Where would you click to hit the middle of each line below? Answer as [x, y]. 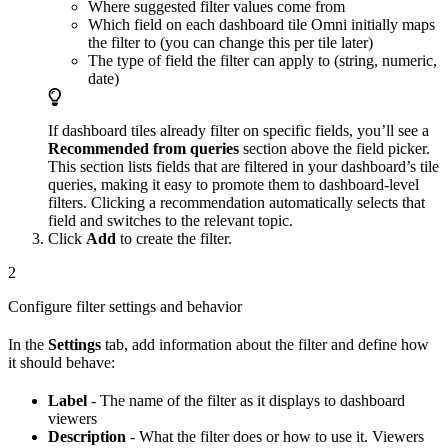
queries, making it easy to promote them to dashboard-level [233, 185]
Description [87, 437]
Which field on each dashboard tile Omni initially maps [261, 25]
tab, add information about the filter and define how [265, 345]
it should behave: [61, 363]
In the [28, 345]
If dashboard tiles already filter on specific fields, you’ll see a [238, 131]
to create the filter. [174, 239]
